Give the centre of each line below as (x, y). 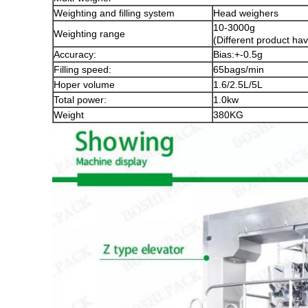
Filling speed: (82, 69)
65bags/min (239, 69)
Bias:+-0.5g (238, 54)
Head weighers (246, 13)
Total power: (80, 100)
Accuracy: (75, 54)
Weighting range (89, 34)
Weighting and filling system (114, 13)
